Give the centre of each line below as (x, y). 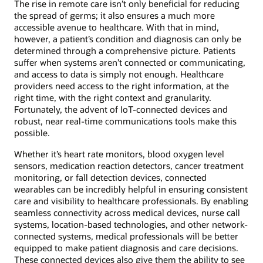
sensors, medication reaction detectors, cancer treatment (129, 165)
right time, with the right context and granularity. (113, 97)
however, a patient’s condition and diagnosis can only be (128, 38)
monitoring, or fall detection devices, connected (110, 177)
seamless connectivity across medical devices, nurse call (127, 212)
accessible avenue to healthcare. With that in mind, (117, 27)
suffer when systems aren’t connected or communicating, (130, 62)
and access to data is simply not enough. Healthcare (119, 74)
